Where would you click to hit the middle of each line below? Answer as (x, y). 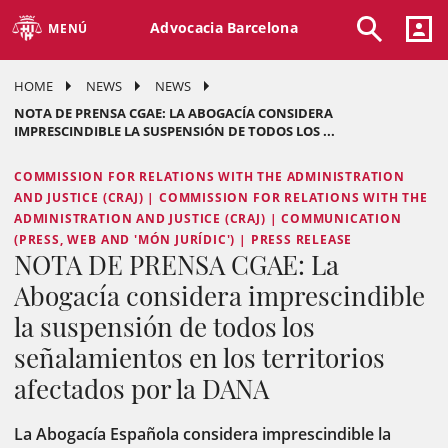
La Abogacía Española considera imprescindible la (202, 434)
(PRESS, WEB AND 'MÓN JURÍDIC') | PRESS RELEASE (183, 239)
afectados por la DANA (141, 388)
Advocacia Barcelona (224, 27)
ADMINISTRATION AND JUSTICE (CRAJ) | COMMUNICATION (208, 218)
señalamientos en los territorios (199, 357)
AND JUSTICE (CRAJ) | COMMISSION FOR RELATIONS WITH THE (221, 197)
